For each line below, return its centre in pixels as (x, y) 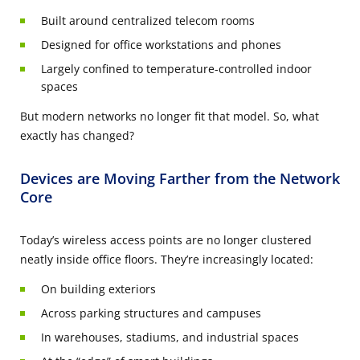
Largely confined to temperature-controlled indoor (176, 69)
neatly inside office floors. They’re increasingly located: (167, 260)
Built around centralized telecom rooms (148, 21)
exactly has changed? (77, 136)
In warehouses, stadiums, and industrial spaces (170, 337)
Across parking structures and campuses (151, 313)
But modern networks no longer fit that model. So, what (170, 117)
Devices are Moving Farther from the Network (180, 179)
